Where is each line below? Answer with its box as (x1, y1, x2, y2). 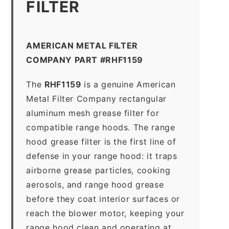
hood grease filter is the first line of (26, 136, 176, 147)
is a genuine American (81, 79, 176, 89)
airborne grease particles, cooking (26, 165, 171, 175)
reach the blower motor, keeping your (26, 208, 185, 218)
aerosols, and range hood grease (26, 179, 164, 190)
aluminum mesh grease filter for (26, 107, 159, 118)
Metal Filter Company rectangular (26, 93, 167, 104)
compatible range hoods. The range (26, 122, 175, 132)
